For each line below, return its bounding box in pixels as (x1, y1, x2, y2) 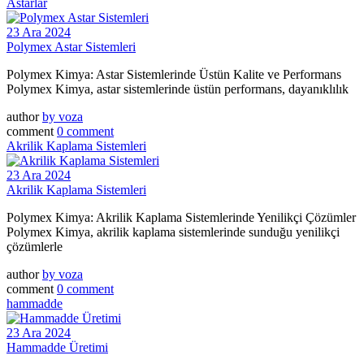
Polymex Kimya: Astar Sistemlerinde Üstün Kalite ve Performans (6, 67, 341, 82)
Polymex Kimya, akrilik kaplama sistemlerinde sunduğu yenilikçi (6, 225, 340, 240)
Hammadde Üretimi (6, 340, 108, 355)
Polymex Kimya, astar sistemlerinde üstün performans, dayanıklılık (6, 82, 349, 97)
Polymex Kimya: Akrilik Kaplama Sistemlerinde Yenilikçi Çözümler (6, 210, 356, 225)
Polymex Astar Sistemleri (6, 40, 136, 54)
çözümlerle (6, 240, 63, 254)
